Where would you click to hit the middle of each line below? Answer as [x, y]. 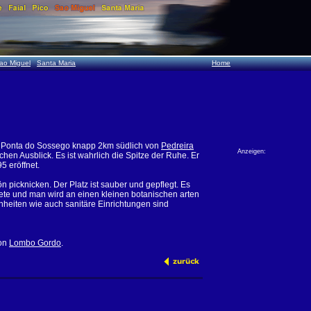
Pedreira [177, 146]
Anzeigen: [252, 151]
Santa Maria [56, 63]
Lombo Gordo [35, 243]
